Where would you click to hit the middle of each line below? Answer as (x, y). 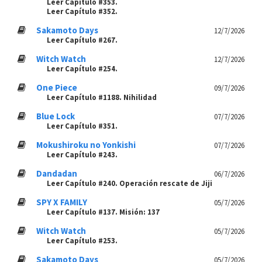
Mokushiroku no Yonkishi (86, 145)
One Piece (57, 87)
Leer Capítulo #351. (82, 126)
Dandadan (57, 173)
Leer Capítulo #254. (82, 69)
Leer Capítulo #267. (82, 40)
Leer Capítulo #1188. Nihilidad (102, 97)
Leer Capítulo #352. (82, 11)
